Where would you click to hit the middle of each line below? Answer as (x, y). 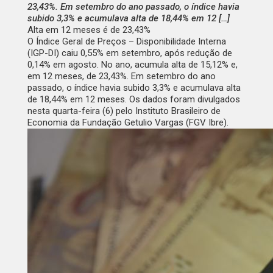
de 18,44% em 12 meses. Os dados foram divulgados (133, 100)
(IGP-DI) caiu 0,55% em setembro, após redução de (129, 53)
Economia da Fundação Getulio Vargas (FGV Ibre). (128, 123)
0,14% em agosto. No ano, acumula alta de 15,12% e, (132, 65)
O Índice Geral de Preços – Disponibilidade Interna (126, 42)
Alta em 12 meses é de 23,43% (89, 30)
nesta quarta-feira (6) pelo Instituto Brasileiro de (124, 111)
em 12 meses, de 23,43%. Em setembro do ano (121, 76)
